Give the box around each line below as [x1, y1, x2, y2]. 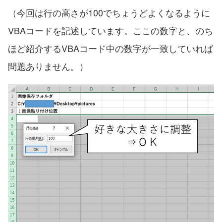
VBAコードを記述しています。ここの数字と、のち [8, 23, 213, 37]
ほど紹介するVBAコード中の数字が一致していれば [8, 41, 213, 55]
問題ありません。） [8, 59, 88, 72]
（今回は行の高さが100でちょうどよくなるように [8, 5, 210, 19]
